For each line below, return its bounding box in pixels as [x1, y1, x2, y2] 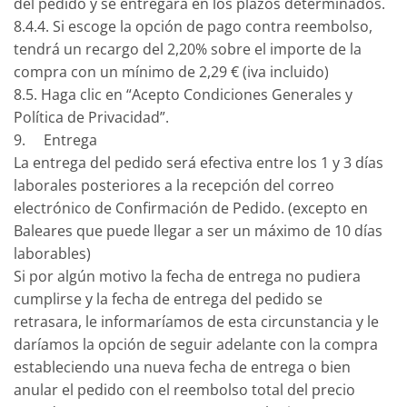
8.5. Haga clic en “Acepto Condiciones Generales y [14, 84, 352, 105]
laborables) [14, 243, 91, 264]
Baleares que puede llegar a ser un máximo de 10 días [14, 221, 382, 242]
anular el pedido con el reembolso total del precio [14, 380, 355, 401]
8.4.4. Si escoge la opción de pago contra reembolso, [14, 16, 372, 37]
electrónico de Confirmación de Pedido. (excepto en [14, 198, 368, 219]
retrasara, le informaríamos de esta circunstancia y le [14, 312, 379, 333]
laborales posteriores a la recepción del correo [14, 175, 334, 196]
